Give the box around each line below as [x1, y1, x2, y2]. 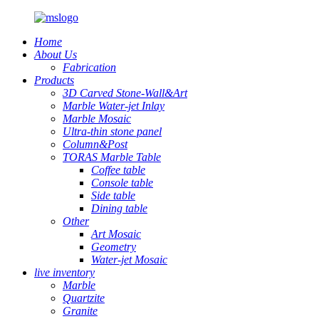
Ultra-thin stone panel [63, 125, 162, 137]
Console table [91, 177, 153, 189]
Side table [91, 189, 135, 202]
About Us [34, 48, 77, 61]
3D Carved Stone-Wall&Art [63, 87, 187, 99]
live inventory [34, 266, 95, 278]
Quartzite [63, 292, 105, 304]
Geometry [91, 241, 136, 253]
